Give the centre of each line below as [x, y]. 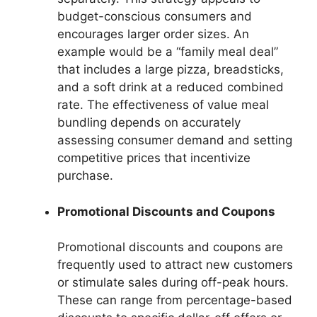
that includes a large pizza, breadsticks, [171, 70]
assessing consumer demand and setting [175, 140]
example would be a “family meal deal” [168, 52]
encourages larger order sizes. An [153, 34]
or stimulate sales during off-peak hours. [173, 283]
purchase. [85, 176]
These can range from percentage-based [175, 300]
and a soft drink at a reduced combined [171, 87]
